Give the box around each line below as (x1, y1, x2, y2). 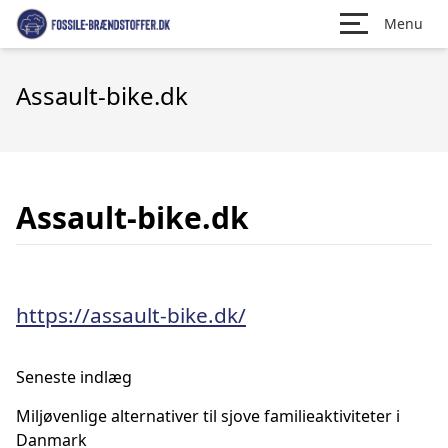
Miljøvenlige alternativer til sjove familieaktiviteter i (16, 405, 400, 427)
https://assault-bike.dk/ (16, 301, 246, 329)
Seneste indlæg (16, 366, 132, 388)
